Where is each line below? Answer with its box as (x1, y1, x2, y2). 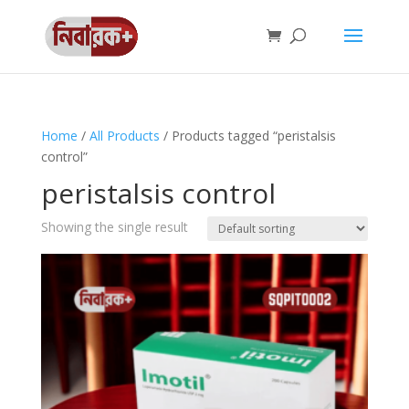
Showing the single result (40, 218, 188, 236)
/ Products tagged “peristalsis (159, 127, 336, 144)
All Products (89, 127, 160, 144)
